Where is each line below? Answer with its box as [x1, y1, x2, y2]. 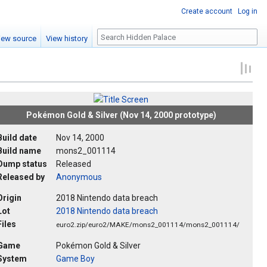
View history [46, 34, 88, 44]
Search [97, 28, 136, 42]
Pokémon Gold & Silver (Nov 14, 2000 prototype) [26, 110, 216, 120]
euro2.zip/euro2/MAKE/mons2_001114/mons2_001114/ [56, 221, 240, 229]
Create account [181, 7, 232, 15]
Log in [238, 7, 257, 15]
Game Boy [56, 254, 95, 264]
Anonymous [56, 172, 102, 182]
